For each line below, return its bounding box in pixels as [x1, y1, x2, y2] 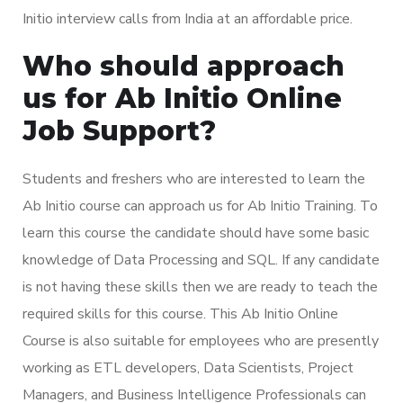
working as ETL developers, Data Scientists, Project [22, 357, 354, 378]
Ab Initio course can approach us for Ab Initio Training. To [22, 195, 378, 216]
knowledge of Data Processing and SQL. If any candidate [22, 249, 380, 270]
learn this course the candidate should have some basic [22, 222, 369, 243]
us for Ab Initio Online [22, 81, 342, 115]
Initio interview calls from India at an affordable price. [22, 8, 353, 29]
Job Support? [22, 113, 216, 148]
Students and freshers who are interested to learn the [22, 168, 365, 189]
